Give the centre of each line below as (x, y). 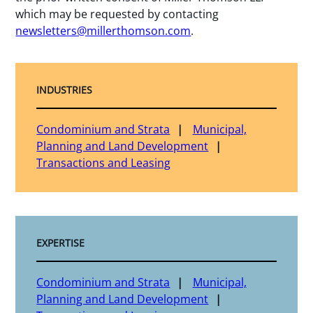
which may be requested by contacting (117, 14)
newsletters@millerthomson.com (103, 31)
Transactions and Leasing (104, 163)
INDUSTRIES (65, 90)
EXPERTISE (61, 243)
